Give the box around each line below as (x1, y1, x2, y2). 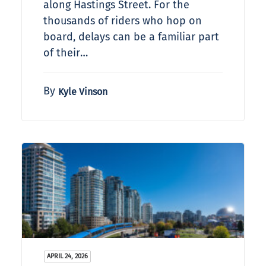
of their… (43, 46, 88, 60)
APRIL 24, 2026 (47, 252, 88, 261)
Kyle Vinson (58, 86, 107, 98)
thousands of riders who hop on (43, 14, 202, 28)
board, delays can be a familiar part (43, 30, 219, 44)
